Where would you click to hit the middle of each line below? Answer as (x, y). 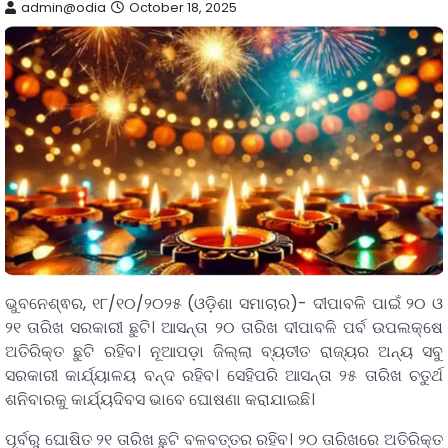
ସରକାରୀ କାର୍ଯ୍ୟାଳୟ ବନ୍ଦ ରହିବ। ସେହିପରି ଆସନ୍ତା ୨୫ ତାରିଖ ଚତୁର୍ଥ (224, 376)
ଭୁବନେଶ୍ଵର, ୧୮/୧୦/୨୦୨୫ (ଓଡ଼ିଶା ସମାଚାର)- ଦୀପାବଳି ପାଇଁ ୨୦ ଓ (224, 304)
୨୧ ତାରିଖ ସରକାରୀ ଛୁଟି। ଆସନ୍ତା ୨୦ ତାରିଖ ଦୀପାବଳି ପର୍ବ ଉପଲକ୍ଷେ (224, 328)
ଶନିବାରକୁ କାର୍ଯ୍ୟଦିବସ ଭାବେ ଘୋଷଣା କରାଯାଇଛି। (160, 400)
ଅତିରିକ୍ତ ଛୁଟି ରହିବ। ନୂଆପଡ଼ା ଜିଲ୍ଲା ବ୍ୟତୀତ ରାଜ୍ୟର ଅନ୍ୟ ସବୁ (224, 352)
